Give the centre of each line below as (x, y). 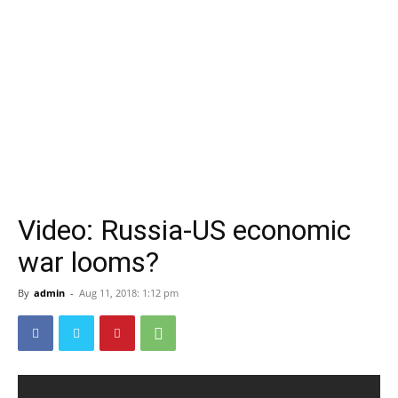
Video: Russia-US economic (184, 230)
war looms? (88, 262)
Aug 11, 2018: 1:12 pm (129, 293)
